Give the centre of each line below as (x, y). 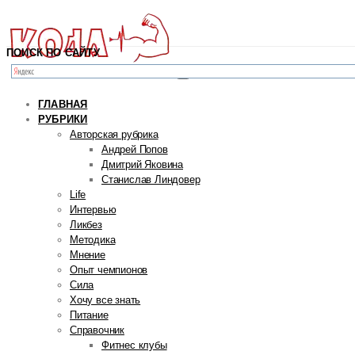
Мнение (88, 255)
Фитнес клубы (134, 345)
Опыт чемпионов (109, 270)
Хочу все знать (105, 300)
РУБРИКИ (63, 119)
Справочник (97, 330)
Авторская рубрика (114, 134)
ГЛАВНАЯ (63, 104)
